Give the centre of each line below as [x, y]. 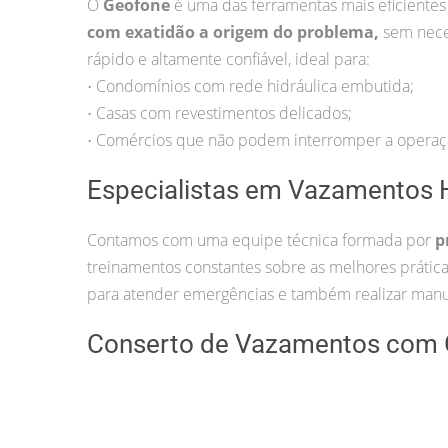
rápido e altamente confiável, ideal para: [228, 58]
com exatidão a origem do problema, [235, 31]
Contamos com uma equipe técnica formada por [261, 239]
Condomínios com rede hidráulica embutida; [255, 85]
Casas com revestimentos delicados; [224, 112]
